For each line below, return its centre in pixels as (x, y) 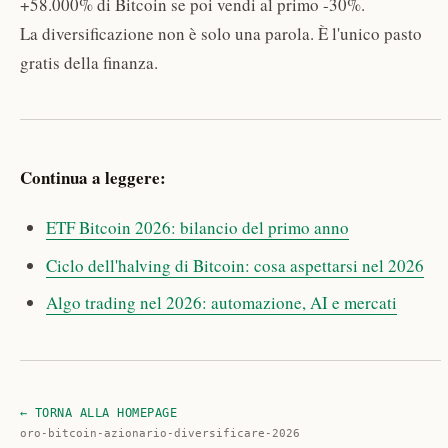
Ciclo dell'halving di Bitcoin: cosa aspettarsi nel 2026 (234, 265)
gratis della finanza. (89, 62)
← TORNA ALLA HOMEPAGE (99, 413)
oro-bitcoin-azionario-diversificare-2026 (160, 434)
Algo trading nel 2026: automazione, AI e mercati (221, 303)
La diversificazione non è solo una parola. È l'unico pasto (221, 33)
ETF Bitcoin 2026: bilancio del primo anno (197, 228)
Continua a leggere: (93, 177)
